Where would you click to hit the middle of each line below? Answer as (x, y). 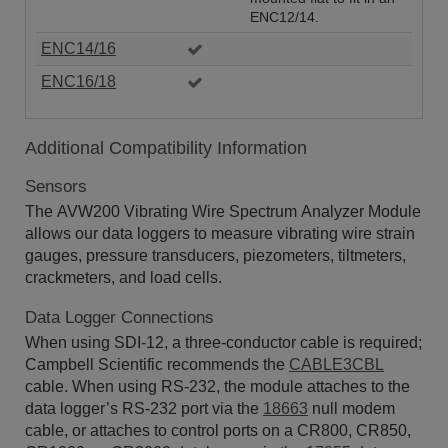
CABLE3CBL (336, 364)
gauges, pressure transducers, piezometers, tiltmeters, (215, 255)
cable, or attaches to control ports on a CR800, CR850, (218, 430)
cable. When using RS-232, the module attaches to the (217, 386)
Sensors (56, 186)
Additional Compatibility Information (166, 147)
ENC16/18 (78, 81)
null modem (351, 408)
